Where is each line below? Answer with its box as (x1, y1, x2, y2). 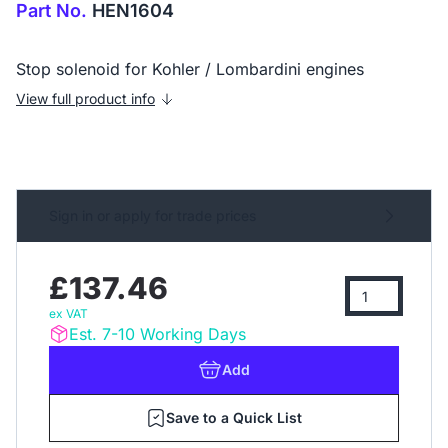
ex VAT (49, 306, 88, 322)
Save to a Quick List (166, 409, 302, 427)
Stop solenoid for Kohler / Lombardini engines (16, 59, 364, 80)
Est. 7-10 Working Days (69, 324, 246, 345)
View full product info (16, 90, 155, 108)
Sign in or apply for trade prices (49, 207, 256, 225)
